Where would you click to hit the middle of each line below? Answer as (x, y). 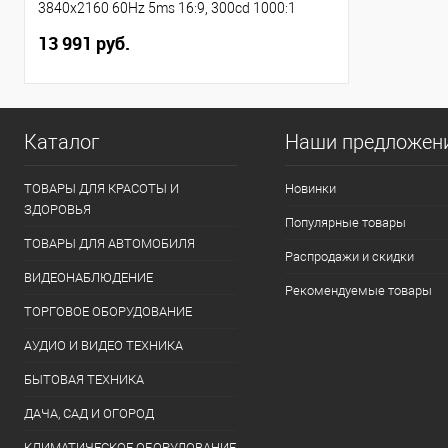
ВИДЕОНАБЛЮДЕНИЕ (88, 277)
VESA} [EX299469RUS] (107, 50)
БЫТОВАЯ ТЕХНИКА (84, 379)
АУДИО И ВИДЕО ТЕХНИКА (103, 345)
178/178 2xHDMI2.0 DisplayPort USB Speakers (183, 29)
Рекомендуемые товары (358, 290)
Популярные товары (345, 222)
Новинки (310, 188)
